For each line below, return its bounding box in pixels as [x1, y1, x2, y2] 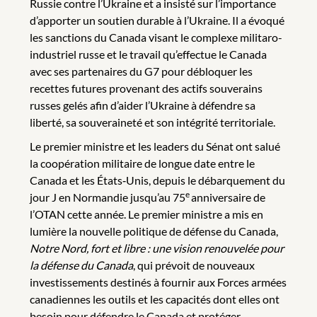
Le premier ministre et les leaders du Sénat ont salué [30, 139, 280, 153]
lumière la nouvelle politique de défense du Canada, [30, 224, 278, 238]
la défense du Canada [30, 258, 133, 272]
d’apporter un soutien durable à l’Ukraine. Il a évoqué [30, 13, 284, 27]
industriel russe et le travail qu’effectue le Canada [30, 47, 267, 61]
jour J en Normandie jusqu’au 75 [30, 190, 185, 204]
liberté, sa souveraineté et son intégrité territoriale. [30, 115, 275, 129]
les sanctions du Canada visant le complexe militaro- [30, 30, 282, 44]
